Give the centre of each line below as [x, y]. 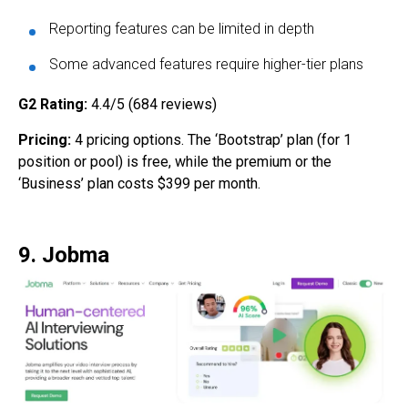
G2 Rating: [55, 105]
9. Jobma [64, 255]
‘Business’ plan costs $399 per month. [139, 184]
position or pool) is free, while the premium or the [175, 162]
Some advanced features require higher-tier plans [206, 65]
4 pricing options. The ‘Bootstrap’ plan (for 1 [213, 140]
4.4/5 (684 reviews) [154, 105]
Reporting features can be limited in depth [182, 29]
